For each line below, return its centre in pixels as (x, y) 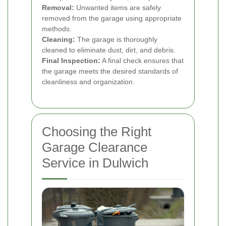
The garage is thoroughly (116, 40)
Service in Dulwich (95, 163)
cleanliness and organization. (88, 82)
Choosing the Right (97, 132)
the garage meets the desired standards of (110, 71)
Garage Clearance (95, 148)
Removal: (58, 8)
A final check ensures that (142, 61)
